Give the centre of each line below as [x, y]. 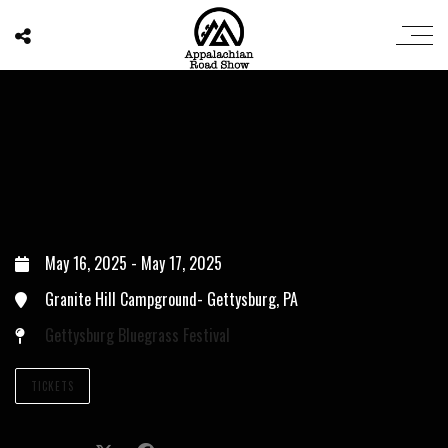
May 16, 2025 [88, 263]
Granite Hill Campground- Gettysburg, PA [171, 299]
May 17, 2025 [181, 263]
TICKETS [52, 386]
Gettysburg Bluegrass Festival [137, 335]
